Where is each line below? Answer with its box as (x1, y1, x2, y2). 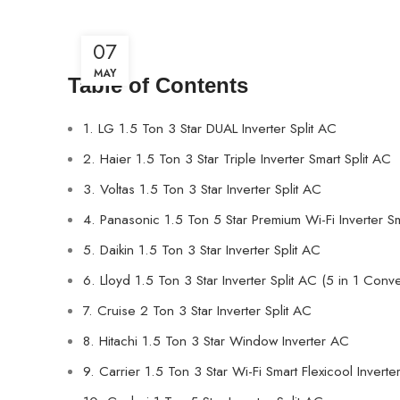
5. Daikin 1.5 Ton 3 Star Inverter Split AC (83, 239, 321, 260)
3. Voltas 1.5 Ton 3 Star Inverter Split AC (83, 179, 321, 199)
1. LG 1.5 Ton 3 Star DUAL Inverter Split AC (83, 118, 337, 138)
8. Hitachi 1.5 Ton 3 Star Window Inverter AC (83, 330, 349, 351)
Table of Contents (68, 72, 248, 97)
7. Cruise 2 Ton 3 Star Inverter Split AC (83, 300, 312, 321)
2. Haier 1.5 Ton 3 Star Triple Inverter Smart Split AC (83, 148, 391, 169)
